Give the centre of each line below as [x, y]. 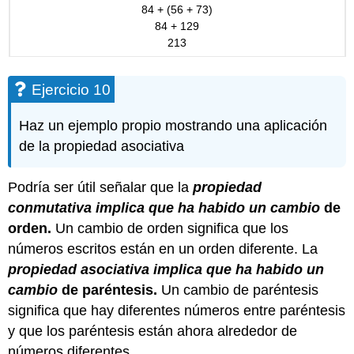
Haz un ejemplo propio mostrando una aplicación [173, 125]
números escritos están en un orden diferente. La [163, 249]
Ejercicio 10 [72, 89]
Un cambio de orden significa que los [172, 229]
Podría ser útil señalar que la [101, 188]
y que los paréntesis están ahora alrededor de [153, 331]
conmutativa [50, 208]
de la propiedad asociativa [102, 146]
